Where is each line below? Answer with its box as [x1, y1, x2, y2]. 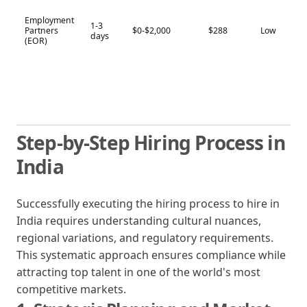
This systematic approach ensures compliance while [16, 247, 286, 262]
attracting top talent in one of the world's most [16, 264, 260, 280]
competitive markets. [16, 281, 126, 297]
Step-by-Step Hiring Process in [16, 129, 285, 156]
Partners [25, 24, 58, 36]
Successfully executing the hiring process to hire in [16, 195, 280, 211]
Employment [25, 14, 74, 26]
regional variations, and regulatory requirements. [16, 230, 273, 245]
